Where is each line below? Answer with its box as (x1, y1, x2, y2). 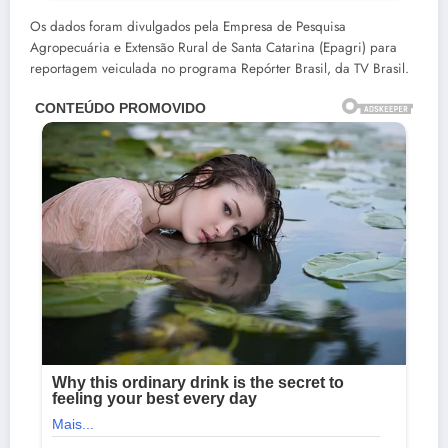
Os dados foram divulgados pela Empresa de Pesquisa (30, 17, 346, 37)
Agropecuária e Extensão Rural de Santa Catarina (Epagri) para (30, 38, 397, 58)
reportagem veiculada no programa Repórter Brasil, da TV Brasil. (30, 59, 409, 79)
